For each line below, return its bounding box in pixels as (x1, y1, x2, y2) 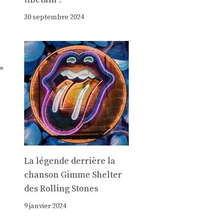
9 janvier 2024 (24, 202, 66, 211)
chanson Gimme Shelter (24, 169, 122, 181)
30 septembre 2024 (24, 12, 84, 22)
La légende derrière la (24, 155, 115, 167)
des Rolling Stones (24, 183, 98, 195)
